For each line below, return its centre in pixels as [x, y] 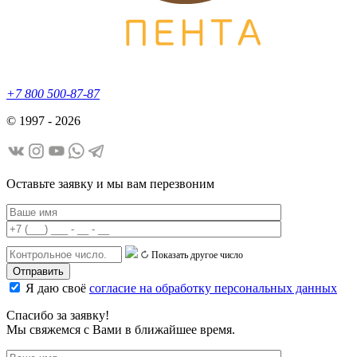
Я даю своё [57, 288]
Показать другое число [197, 255]
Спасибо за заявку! [58, 316]
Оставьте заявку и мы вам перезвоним [110, 184]
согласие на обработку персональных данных [213, 288]
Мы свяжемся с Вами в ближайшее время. [121, 330]
